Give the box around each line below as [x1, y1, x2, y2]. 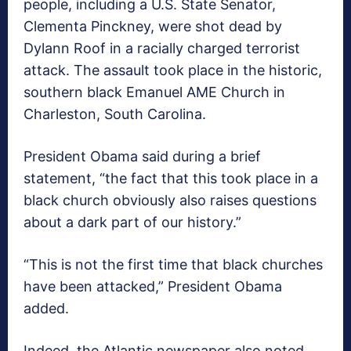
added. [24, 300, 69, 317]
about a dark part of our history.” [24, 214, 241, 231]
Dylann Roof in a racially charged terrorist [24, 40, 300, 57]
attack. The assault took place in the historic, [24, 62, 322, 79]
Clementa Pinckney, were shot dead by [24, 18, 282, 35]
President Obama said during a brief [24, 148, 261, 165]
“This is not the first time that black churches [24, 256, 323, 273]
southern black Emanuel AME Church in [24, 84, 285, 101]
